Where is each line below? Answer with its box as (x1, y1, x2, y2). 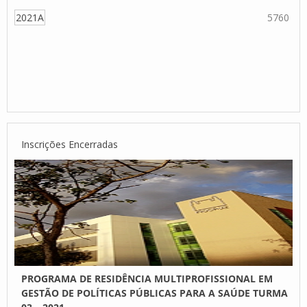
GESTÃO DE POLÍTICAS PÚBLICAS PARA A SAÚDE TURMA (21, 286, 288, 299)
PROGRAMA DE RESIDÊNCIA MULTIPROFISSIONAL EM (21, 272, 273, 285)
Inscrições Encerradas (21, 138, 118, 151)
